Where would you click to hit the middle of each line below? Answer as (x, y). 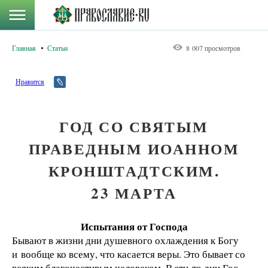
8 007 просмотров (213, 48)
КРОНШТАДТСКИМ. (134, 171)
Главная (24, 48)
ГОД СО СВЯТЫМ (134, 127)
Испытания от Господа (134, 226)
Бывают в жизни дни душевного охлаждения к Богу (125, 240)
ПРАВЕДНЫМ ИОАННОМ (134, 149)
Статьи (57, 48)
